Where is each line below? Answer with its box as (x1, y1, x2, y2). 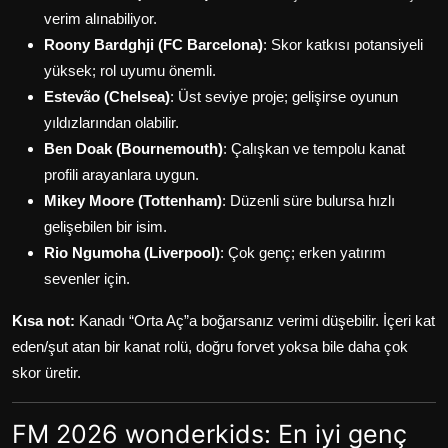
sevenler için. (44, 270, 130, 288)
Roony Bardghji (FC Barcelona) (44, 36, 263, 54)
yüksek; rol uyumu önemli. (44, 62, 216, 80)
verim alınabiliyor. (44, 10, 157, 28)
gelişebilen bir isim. (44, 218, 167, 236)
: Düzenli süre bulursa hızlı (222, 192, 395, 210)
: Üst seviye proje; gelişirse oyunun (170, 88, 398, 106)
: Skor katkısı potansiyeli (263, 36, 423, 54)
